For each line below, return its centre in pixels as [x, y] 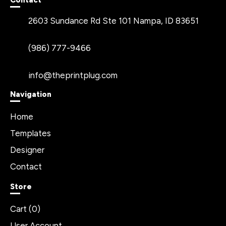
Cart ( [21, 209]
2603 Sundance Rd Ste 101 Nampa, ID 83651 [114, 21]
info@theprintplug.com [73, 75]
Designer [27, 150]
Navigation [31, 95]
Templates [31, 133]
